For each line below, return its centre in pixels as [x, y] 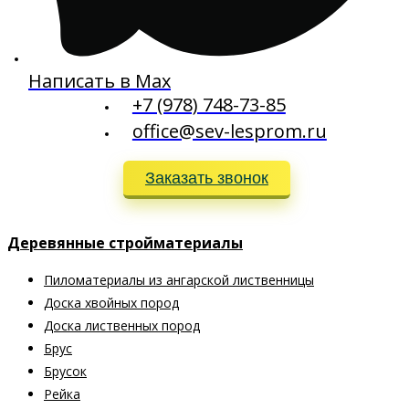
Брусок [65, 372]
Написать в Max [100, 81]
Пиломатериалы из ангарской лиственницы [179, 280]
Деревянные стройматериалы [125, 243]
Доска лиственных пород [122, 326]
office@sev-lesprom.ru [229, 131]
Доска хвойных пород [111, 303]
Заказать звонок [207, 178]
